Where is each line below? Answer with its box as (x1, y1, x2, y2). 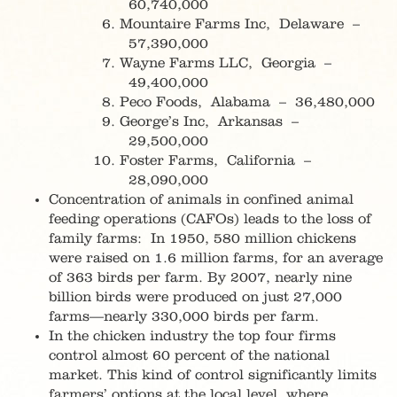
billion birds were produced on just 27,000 (49, 290, 342, 305)
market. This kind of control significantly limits (49, 368, 377, 383)
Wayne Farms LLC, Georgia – (120, 56, 331, 71)
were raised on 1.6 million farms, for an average (49, 251, 383, 266)
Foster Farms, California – (120, 153, 311, 168)
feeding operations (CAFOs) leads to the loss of (49, 212, 371, 227)
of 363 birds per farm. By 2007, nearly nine (49, 270, 352, 285)
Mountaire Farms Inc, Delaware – (120, 17, 360, 32)
